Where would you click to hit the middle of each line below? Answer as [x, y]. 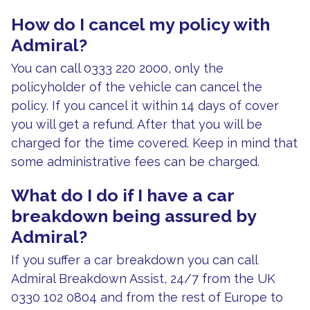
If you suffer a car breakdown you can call [134, 259]
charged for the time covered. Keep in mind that [154, 143]
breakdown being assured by [134, 216]
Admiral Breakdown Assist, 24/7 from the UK [143, 278]
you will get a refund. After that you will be [137, 124]
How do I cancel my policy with [140, 24]
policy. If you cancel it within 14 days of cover [145, 105]
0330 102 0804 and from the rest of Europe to [147, 297]
